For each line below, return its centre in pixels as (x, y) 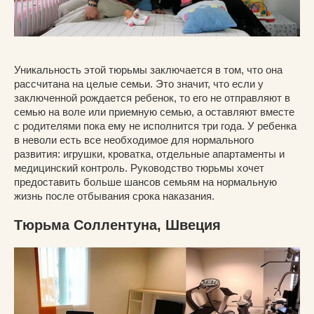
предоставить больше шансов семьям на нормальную (145, 182)
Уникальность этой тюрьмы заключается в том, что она (148, 69)
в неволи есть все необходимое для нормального (134, 139)
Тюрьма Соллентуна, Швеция (120, 225)
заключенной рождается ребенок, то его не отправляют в (152, 97)
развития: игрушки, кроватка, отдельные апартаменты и (149, 153)
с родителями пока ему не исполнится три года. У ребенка (155, 125)
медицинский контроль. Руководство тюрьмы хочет (139, 168)
